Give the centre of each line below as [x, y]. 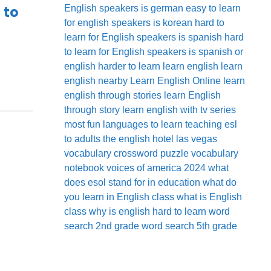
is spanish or [216, 51]
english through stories [113, 95]
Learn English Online [175, 80]
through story [92, 109]
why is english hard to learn [148, 211]
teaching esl [211, 124]
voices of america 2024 [156, 168]
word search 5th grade [189, 226]
